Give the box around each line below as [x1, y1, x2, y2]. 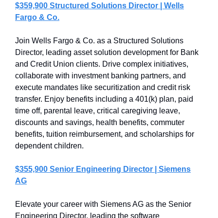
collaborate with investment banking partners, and [15, 72, 186, 80]
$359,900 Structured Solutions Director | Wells [15, 1, 184, 10]
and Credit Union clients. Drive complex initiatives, [15, 60, 188, 68]
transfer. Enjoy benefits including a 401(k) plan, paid [15, 95, 193, 103]
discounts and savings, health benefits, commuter [15, 118, 184, 127]
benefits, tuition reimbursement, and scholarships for [15, 130, 194, 138]
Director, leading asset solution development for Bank [15, 48, 199, 56]
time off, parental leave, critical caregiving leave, [15, 107, 180, 115]
